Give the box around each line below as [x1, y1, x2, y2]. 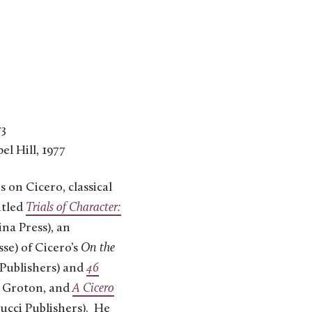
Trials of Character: [26, 201, 121, 215]
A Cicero [72, 282, 114, 296]
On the [81, 242, 115, 256]
